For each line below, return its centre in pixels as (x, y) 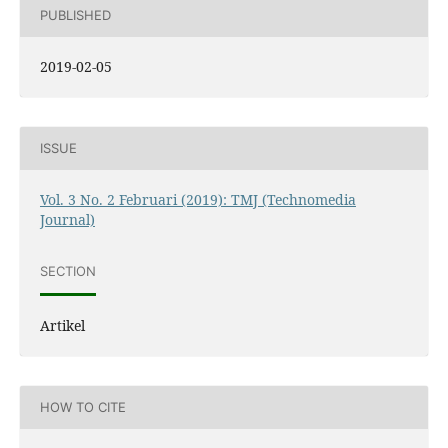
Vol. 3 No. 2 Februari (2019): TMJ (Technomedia (197, 199)
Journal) (67, 219)
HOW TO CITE (82, 407)
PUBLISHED (75, 15)
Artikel (62, 325)
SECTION (67, 271)
